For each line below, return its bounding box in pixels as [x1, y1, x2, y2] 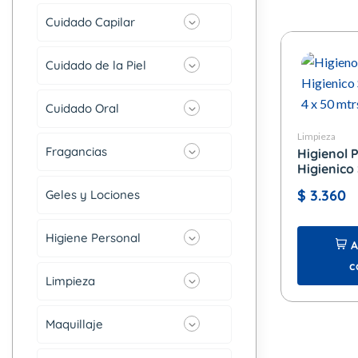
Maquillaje [46, 316, 103, 332]
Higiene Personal [46, 230, 141, 246]
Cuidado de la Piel [46, 58, 146, 74]
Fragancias [46, 144, 107, 160]
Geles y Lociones [46, 187, 140, 203]
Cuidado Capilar [46, 14, 135, 30]
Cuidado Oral [46, 101, 119, 117]
